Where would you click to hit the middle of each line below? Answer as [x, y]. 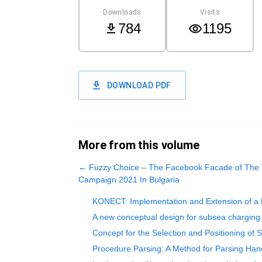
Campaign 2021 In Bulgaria [129, 180]
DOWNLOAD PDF [139, 85]
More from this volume [139, 145]
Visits [210, 12]
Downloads [122, 12]
